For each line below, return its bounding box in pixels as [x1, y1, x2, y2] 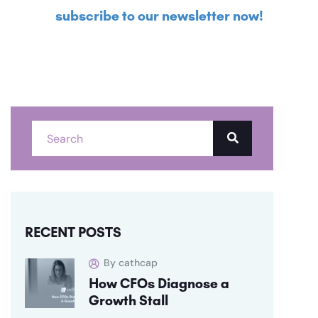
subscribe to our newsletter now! [55, 7, 263, 25]
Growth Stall [89, 292, 168, 309]
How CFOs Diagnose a [89, 275, 229, 292]
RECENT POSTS [25, 224, 121, 241]
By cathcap [104, 256, 158, 270]
